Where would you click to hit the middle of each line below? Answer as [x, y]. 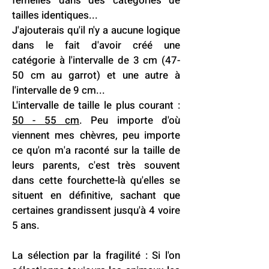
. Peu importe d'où [130, 120]
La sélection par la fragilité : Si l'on [96, 255]
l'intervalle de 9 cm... [60, 90]
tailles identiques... [56, 15]
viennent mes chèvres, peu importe [96, 135]
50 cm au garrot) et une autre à [96, 75]
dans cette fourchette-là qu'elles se [96, 180]
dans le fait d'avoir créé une [96, 45]
